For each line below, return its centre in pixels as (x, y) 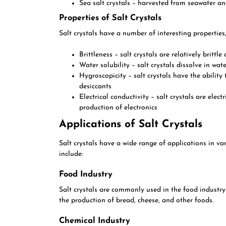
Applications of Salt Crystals (131, 124)
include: (71, 154)
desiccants (95, 87)
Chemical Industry (95, 221)
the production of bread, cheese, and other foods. (136, 201)
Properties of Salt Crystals (110, 18)
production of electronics (118, 108)
